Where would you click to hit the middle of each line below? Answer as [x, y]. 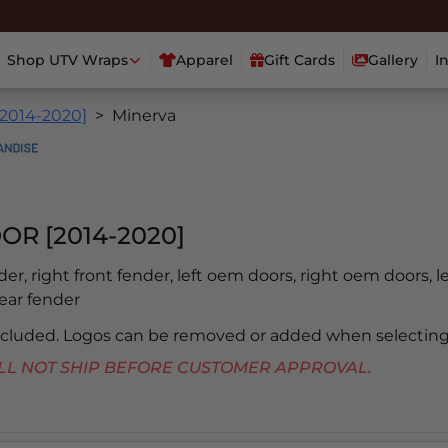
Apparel [205, 60]
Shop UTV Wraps [67, 60]
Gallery [393, 60]
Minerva [144, 116]
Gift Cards [300, 60]
